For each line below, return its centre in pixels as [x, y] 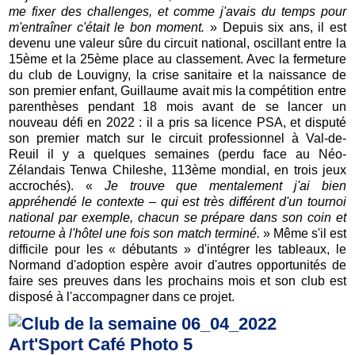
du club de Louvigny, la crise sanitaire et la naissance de [177, 75]
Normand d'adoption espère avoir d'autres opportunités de [177, 265]
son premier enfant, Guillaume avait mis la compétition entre [177, 91]
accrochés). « [57, 186]
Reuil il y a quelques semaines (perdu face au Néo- [177, 155]
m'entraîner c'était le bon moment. [107, 28]
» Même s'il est [303, 234]
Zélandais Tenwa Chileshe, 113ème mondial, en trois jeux [177, 170]
